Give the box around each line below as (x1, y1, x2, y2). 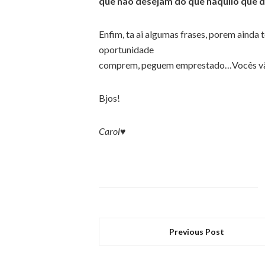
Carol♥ (99, 125, 126, 137)
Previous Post (169, 227, 225, 237)
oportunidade (99, 44, 154, 56)
